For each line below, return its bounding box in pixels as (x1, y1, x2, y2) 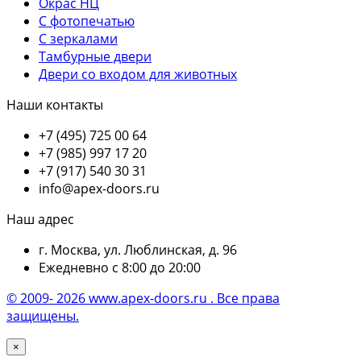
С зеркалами (39, 29, 118, 48)
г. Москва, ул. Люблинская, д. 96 (39, 240, 237, 259)
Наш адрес (6, 210, 74, 228)
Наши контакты (6, 95, 103, 114)
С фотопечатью (39, 11, 135, 30)
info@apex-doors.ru (39, 179, 160, 197)
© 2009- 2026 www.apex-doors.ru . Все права (6, 288, 280, 307)
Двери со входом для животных (39, 64, 237, 83)
